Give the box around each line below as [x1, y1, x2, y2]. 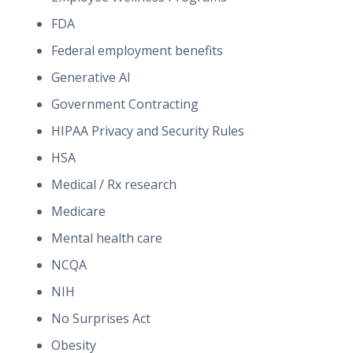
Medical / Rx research [51, 176, 176, 193]
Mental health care [51, 229, 162, 247]
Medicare [51, 203, 106, 220]
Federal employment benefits [51, 42, 223, 59]
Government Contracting [51, 95, 199, 113]
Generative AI [51, 69, 131, 86]
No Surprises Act [51, 310, 150, 327]
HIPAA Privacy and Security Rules [51, 122, 244, 139]
